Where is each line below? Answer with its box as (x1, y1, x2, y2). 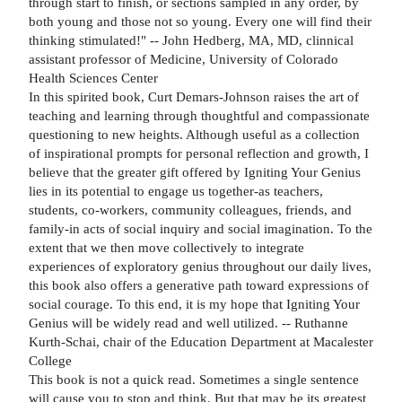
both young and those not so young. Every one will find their (29, 13, 371, 29)
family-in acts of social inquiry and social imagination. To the (29, 220, 372, 236)
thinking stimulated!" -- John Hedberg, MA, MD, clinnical (29, 31, 354, 48)
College (29, 352, 72, 368)
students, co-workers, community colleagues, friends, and (29, 201, 352, 217)
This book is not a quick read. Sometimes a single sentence (29, 371, 359, 387)
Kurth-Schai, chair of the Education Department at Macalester (29, 333, 373, 349)
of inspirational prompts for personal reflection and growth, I (29, 144, 369, 161)
